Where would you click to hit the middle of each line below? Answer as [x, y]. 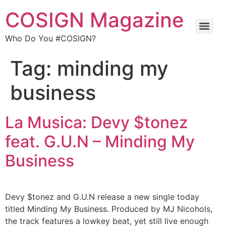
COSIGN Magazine [95, 20]
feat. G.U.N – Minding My [100, 142]
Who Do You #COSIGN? [50, 38]
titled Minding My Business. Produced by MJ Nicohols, [109, 209]
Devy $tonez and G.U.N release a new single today [102, 197]
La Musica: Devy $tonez [97, 122]
